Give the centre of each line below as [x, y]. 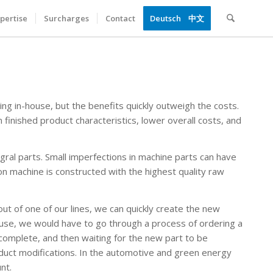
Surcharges [66, 18]
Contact [120, 18]
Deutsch [165, 18]
